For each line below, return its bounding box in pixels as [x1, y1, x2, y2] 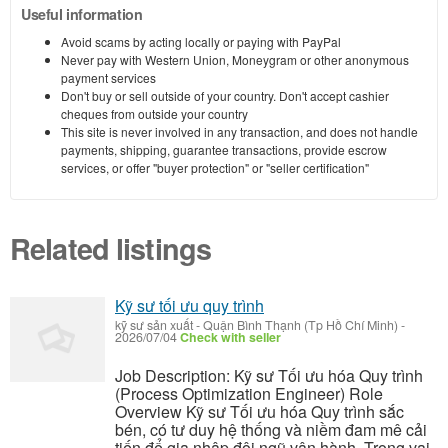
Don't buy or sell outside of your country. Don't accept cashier [61, 87, 389, 105]
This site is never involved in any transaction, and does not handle [61, 123, 418, 141]
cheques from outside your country [61, 105, 248, 123]
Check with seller [180, 328, 281, 347]
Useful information [21, 4, 143, 25]
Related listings [10, 228, 212, 270]
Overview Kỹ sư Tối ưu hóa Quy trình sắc [115, 400, 404, 424]
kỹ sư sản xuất [115, 316, 193, 335]
